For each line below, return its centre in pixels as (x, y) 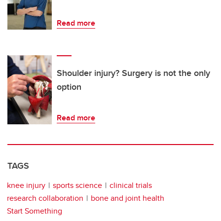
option (69, 87)
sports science (77, 185)
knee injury (26, 185)
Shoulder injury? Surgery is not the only (133, 73)
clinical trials (131, 185)
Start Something (35, 211)
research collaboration (45, 198)
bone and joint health (128, 198)
